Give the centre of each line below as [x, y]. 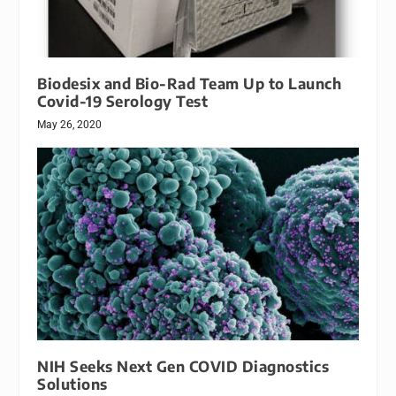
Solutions [72, 384]
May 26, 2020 [70, 124]
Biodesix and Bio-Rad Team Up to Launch [190, 83]
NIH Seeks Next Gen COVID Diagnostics [183, 366]
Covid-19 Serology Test [123, 101]
